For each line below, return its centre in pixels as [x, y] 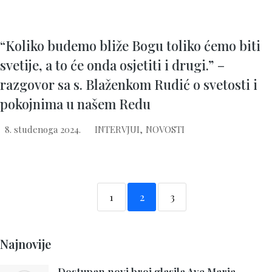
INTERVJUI [117, 129]
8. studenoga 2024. [43, 129]
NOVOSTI [165, 129]
